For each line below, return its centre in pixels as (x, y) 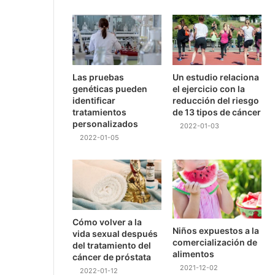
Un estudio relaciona (216, 77)
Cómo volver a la (107, 222)
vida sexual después (115, 233)
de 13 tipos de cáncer (217, 112)
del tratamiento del (112, 245)
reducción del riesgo (216, 100)
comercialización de (215, 242)
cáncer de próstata (112, 257)
